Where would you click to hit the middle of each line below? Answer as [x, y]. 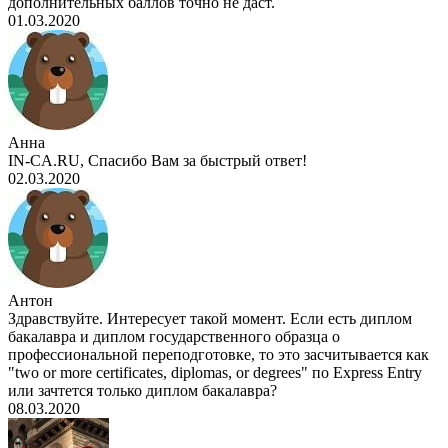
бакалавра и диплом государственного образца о [174, 337]
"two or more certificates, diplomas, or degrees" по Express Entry [215, 373]
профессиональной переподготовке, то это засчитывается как [218, 355]
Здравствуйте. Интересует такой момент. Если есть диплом [210, 319]
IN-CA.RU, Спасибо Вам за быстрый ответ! [157, 161]
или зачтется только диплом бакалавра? [142, 391]
